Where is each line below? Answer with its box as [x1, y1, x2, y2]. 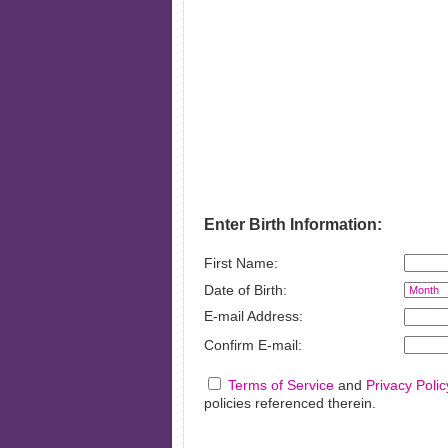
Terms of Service [228, 377, 334, 393]
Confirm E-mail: [204, 337, 302, 353]
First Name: [204, 255, 278, 271]
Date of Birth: [204, 282, 287, 298]
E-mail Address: [204, 308, 303, 324]
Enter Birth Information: [204, 216, 382, 233]
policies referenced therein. [204, 395, 376, 411]
